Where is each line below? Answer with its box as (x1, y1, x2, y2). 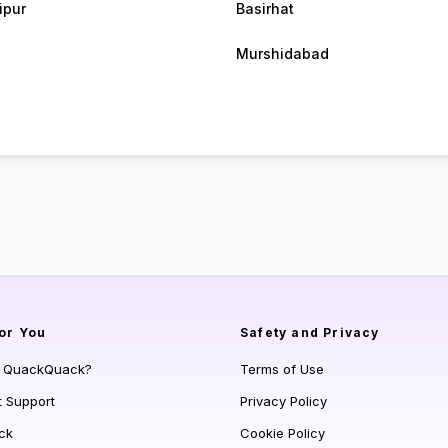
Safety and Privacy (240, 325, 380, 341)
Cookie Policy (240, 425, 325, 442)
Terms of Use (240, 361, 324, 378)
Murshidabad (236, 45, 329, 63)
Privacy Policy (240, 393, 327, 410)
